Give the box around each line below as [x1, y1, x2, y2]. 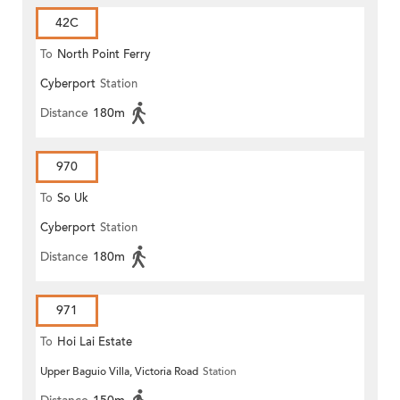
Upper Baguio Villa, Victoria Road [40, 364, 198, 379]
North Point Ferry [57, 46, 151, 63]
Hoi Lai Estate [57, 334, 132, 351]
